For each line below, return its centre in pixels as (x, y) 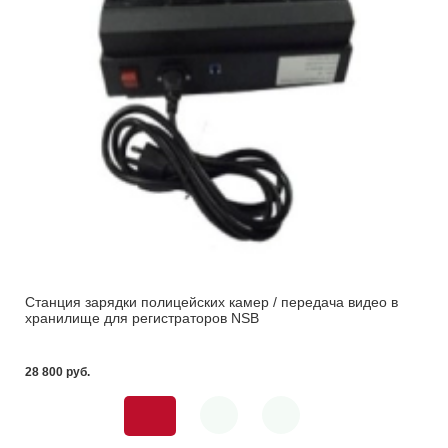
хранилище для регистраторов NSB (142, 317)
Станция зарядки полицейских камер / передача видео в (211, 301)
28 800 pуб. (57, 371)
